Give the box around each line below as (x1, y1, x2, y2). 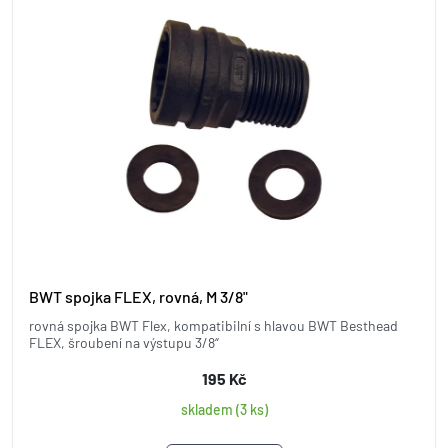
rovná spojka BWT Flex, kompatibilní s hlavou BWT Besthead (29, 317, 398, 334)
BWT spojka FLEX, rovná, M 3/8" (29, 287, 248, 306)
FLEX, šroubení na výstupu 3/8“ (29, 334, 219, 351)
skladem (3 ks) (180, 401, 268, 418)
